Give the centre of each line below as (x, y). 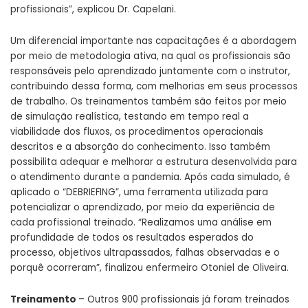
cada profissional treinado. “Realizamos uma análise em (141, 223)
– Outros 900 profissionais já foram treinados (184, 300)
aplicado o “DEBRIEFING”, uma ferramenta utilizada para (139, 192)
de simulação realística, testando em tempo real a (130, 117)
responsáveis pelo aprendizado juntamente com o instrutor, (150, 71)
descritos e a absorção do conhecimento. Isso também (140, 147)
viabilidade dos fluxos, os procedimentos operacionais (137, 132)
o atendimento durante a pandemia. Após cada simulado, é (150, 177)
